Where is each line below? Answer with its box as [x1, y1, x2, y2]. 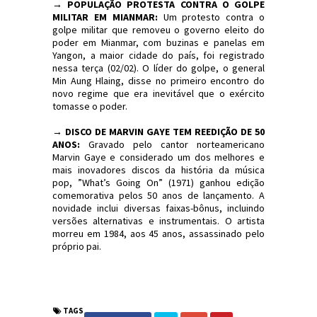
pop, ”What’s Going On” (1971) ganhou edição [52, 176, 265, 190]
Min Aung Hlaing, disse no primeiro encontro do [52, 74, 265, 88]
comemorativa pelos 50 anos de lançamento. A [52, 189, 265, 202]
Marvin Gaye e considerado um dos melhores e [52, 151, 265, 164]
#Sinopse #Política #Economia [96, 265, 223, 279]
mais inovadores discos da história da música [52, 163, 265, 177]
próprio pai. [52, 240, 101, 253]
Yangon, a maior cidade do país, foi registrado [52, 49, 265, 62]
